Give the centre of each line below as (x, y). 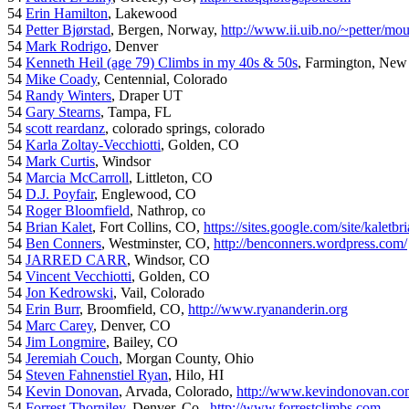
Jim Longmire (66, 342)
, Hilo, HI (196, 375)
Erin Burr (52, 309)
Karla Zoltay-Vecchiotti (93, 145)
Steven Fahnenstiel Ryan (97, 375)
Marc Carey (59, 326)
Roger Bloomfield (78, 211)
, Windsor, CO (168, 260)
